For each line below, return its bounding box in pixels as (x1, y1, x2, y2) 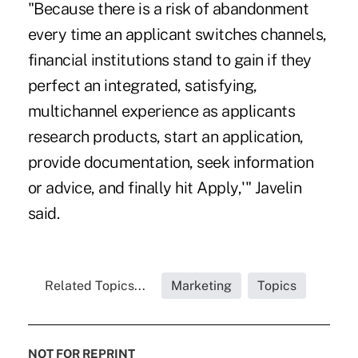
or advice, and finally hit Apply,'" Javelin (27, 177, 302, 197)
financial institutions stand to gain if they (27, 50, 312, 70)
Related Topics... (45, 277, 146, 293)
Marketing (171, 277, 233, 293)
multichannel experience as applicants (27, 101, 296, 121)
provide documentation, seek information (27, 152, 314, 172)
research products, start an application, (27, 126, 304, 146)
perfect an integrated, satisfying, (27, 75, 257, 95)
